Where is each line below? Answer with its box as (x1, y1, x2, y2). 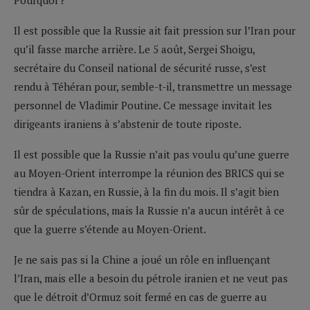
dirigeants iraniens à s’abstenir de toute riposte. (14, 116, 241, 131)
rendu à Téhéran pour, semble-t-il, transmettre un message (14, 79, 292, 93)
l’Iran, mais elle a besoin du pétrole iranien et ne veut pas (14, 271, 288, 285)
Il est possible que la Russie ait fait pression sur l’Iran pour (14, 23, 295, 37)
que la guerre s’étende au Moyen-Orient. (14, 221, 206, 236)
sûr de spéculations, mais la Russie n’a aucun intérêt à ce (14, 203, 284, 217)
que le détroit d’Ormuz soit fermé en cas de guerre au (14, 289, 266, 304)
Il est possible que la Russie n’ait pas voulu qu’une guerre (14, 147, 289, 161)
